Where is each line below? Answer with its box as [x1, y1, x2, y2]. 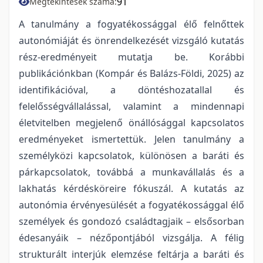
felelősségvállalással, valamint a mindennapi [19, 99, 244, 113]
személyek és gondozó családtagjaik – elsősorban [19, 214, 244, 228]
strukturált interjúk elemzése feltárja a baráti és [19, 247, 244, 261]
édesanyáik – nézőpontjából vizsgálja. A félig [19, 231, 244, 244]
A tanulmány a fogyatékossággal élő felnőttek [19, 17, 244, 31]
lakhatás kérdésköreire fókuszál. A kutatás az [19, 181, 244, 195]
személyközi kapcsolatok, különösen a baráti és [19, 149, 244, 162]
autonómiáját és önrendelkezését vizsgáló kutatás [19, 33, 244, 47]
